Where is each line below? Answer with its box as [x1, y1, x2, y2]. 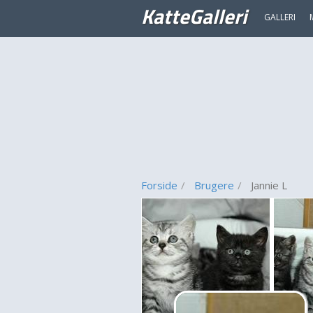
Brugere [194, 178, 234, 192]
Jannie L [251, 178, 287, 192]
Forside [141, 178, 177, 192]
